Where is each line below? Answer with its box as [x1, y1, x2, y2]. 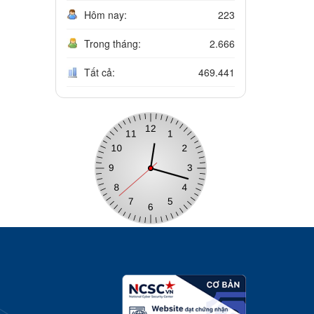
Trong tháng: [83, 36, 141, 51]
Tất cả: [83, 65, 115, 80]
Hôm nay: [83, 8, 127, 22]
